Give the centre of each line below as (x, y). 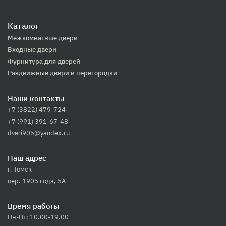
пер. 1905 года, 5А (37, 181)
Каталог (23, 26)
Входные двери (32, 50)
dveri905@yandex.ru (39, 133)
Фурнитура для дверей (44, 61)
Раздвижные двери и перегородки (62, 73)
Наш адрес (27, 158)
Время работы (33, 206)
